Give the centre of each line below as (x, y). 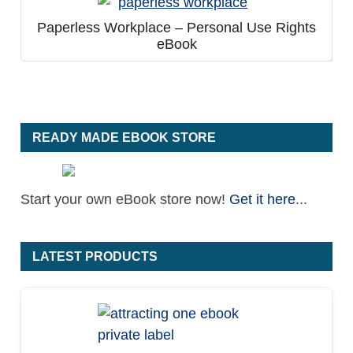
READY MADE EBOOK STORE (124, 137)
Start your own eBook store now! (125, 199)
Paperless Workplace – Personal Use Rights (176, 28)
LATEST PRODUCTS (95, 256)
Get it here (262, 199)
